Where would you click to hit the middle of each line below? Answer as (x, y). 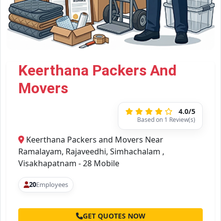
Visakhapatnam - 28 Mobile (69, 164)
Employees (52, 185)
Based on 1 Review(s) (166, 120)
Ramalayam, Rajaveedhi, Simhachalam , (91, 152)
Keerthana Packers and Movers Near (94, 140)
